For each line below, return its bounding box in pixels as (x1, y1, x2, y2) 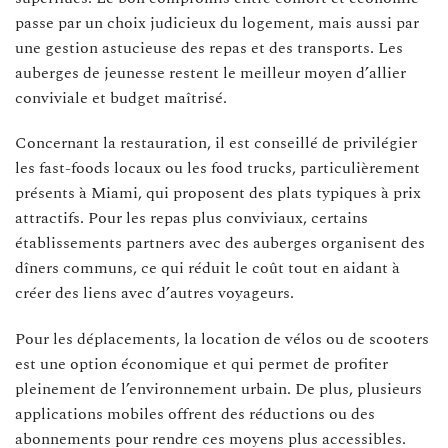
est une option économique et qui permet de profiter (15, 352, 388, 377)
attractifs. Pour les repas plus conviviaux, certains (15, 206, 368, 231)
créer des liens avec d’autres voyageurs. (15, 281, 294, 306)
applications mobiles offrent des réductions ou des (15, 402, 375, 427)
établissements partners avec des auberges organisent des (15, 231, 425, 256)
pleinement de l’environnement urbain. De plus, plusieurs (15, 377, 422, 402)
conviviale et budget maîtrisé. (15, 85, 227, 110)
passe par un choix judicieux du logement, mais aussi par (15, 10, 419, 35)
